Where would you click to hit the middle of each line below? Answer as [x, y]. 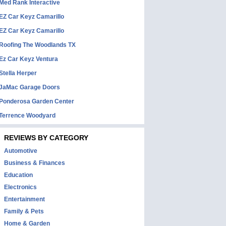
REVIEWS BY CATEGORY [46, 138]
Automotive [21, 151]
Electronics [20, 187]
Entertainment [24, 199]
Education [18, 175]
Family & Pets [24, 211]
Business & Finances [35, 163]
